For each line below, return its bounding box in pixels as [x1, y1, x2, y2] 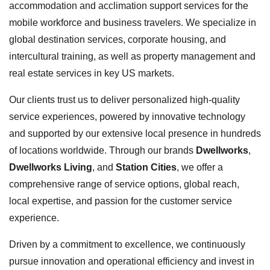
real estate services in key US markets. [9, 67, 174, 78]
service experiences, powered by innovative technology [9, 111, 245, 122]
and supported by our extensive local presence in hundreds [9, 128, 261, 139]
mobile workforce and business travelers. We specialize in [9, 17, 256, 28]
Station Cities [116, 162, 177, 172]
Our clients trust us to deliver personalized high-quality [9, 94, 240, 105]
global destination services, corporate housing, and [9, 34, 226, 45]
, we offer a [177, 162, 223, 172]
